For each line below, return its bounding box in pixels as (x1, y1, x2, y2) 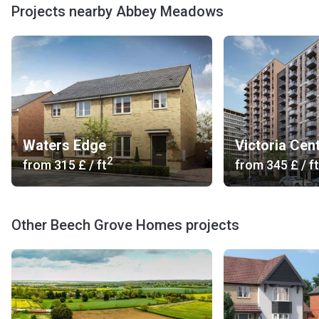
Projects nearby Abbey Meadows (11, 3, 224, 20)
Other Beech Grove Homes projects (11, 216, 239, 234)
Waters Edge (23, 137, 106, 154)
